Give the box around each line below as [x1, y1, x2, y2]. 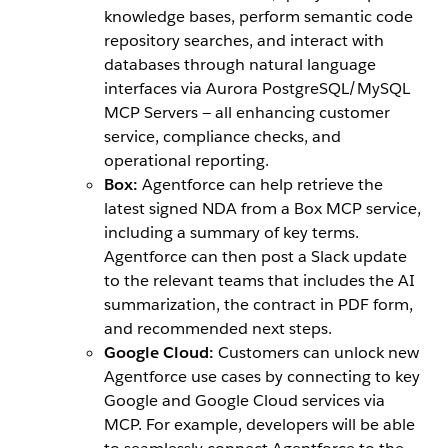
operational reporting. [104, 150, 269, 172]
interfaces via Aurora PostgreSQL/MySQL [104, 78, 410, 100]
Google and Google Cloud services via [104, 390, 385, 412]
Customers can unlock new [218, 342, 419, 364]
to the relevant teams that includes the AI [104, 270, 415, 292]
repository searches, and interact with [104, 30, 384, 52]
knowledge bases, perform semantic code [104, 6, 413, 28]
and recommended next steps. [104, 318, 332, 340]
